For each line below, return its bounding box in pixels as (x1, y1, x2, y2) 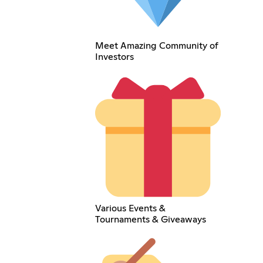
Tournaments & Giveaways (95, 214, 206, 224)
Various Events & (95, 203, 166, 213)
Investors (95, 52, 134, 62)
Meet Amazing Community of (95, 41, 218, 51)
